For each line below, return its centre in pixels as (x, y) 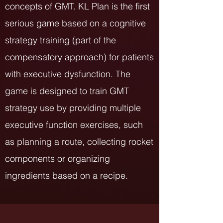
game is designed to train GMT (67, 91)
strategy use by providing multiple (73, 108)
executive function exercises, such (74, 125)
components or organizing (57, 159)
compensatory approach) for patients (79, 57)
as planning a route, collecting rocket (79, 142)
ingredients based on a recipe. (66, 175)
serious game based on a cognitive (75, 23)
